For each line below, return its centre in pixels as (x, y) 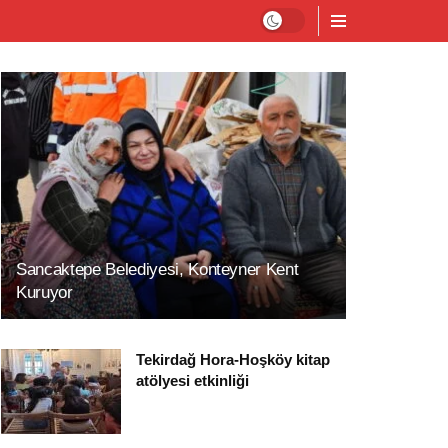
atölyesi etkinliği (192, 380)
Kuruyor (44, 292)
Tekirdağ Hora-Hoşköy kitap (233, 359)
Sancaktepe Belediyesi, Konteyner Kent (157, 269)
